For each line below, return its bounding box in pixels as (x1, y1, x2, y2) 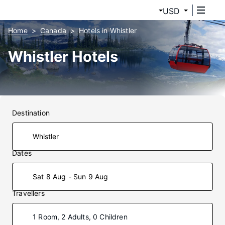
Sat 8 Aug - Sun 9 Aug (33, 172, 108, 181)
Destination (12, 108, 50, 117)
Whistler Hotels (8, 48, 118, 65)
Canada (40, 26, 66, 35)
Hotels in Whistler (79, 26, 137, 35)
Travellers (12, 189, 45, 197)
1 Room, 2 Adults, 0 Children (33, 212, 128, 221)
